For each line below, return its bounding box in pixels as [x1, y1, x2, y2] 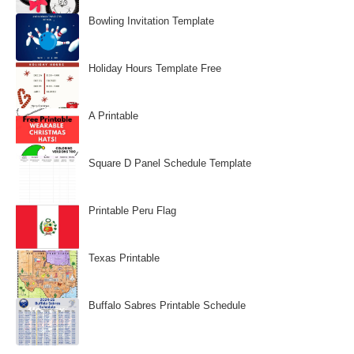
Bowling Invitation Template [88, 15, 214, 27]
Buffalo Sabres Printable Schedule [88, 299, 246, 311]
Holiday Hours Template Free [88, 62, 221, 74]
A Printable [88, 110, 138, 122]
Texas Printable [88, 252, 160, 264]
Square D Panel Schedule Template [88, 157, 251, 169]
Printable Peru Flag [88, 205, 176, 217]
